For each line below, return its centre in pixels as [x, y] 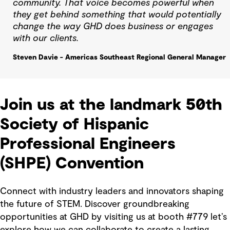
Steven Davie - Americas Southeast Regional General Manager [120, 57]
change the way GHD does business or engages [113, 26]
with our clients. [46, 38]
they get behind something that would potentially [117, 15]
